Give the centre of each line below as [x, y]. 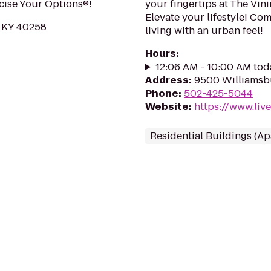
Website [167, 107]
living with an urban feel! [204, 31]
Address [167, 80]
